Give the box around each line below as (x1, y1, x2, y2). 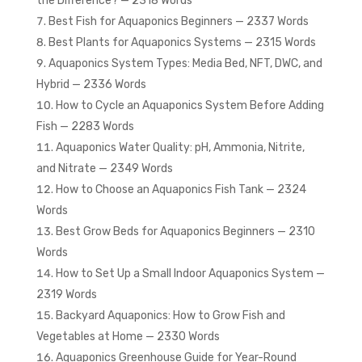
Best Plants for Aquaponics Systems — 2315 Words (48, 36, 316, 50)
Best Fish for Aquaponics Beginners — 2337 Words (48, 15, 309, 29)
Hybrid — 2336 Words (36, 78, 146, 92)
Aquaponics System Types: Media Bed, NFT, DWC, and (48, 57, 322, 71)
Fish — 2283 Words (36, 120, 134, 134)
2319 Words (36, 288, 97, 302)
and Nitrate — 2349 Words (36, 162, 173, 176)
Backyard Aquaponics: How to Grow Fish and (55, 309, 285, 323)
